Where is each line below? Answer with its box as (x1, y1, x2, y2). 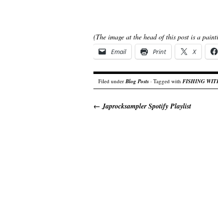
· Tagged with (149, 77, 182, 85)
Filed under (98, 77, 126, 85)
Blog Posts (126, 77, 149, 85)
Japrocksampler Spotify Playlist (100, 101, 191, 111)
